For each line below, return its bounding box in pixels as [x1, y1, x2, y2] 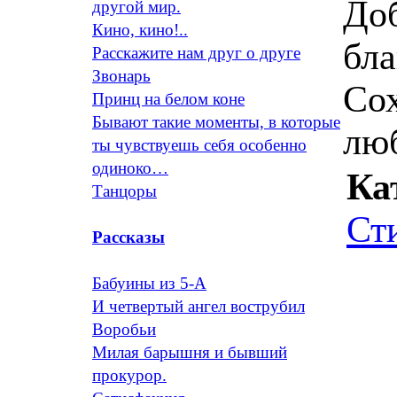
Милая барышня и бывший [92, 343, 287, 362]
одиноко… [92, 159, 168, 177]
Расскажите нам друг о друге [92, 43, 300, 62]
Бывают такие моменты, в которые [92, 113, 340, 131]
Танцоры [92, 182, 157, 200]
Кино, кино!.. [92, 20, 188, 39]
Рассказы [92, 228, 165, 246]
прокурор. [92, 366, 167, 385]
